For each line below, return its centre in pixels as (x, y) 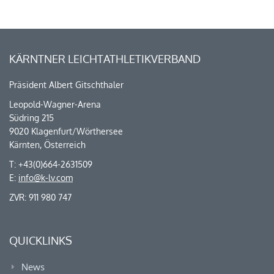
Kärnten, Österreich (47, 144)
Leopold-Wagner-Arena (55, 104)
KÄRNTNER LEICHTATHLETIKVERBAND (105, 58)
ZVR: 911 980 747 (40, 197)
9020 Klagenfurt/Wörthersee (66, 131)
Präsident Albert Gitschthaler (66, 84)
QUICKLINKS (41, 240)
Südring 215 (31, 117)
